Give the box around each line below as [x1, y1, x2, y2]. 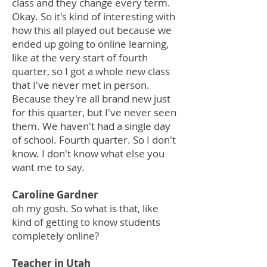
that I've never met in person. [12, 78, 150, 92]
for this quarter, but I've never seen [12, 105, 176, 119]
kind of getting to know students [12, 215, 160, 229]
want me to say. [12, 160, 85, 174]
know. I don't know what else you [12, 147, 164, 160]
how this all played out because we [12, 23, 172, 37]
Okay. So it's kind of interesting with [12, 10, 175, 23]
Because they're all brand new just [12, 92, 170, 105]
